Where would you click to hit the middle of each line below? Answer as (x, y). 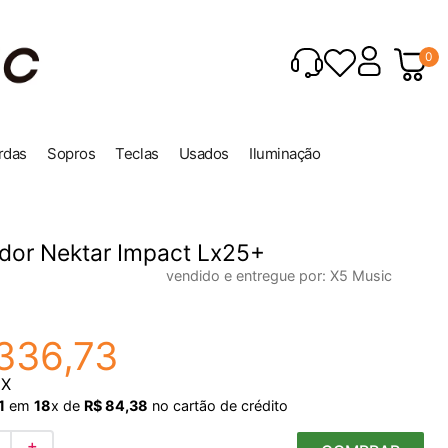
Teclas (137, 154)
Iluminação (284, 154)
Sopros (71, 154)
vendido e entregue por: (248, 275)
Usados (203, 154)
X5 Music (361, 275)
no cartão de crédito (218, 405)
